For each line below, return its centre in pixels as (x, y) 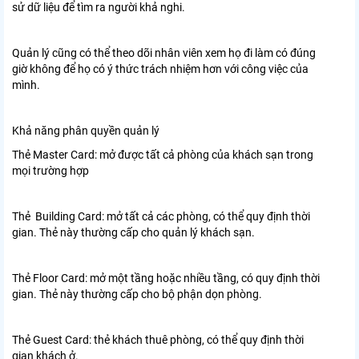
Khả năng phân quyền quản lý (86, 131)
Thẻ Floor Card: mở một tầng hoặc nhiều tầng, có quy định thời (166, 278)
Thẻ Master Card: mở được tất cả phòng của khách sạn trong (163, 155)
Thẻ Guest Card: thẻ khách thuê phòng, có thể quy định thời (158, 340)
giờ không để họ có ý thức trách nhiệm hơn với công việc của (160, 69)
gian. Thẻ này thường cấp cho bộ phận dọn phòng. (137, 294)
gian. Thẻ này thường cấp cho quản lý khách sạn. (133, 233)
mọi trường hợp (50, 171)
